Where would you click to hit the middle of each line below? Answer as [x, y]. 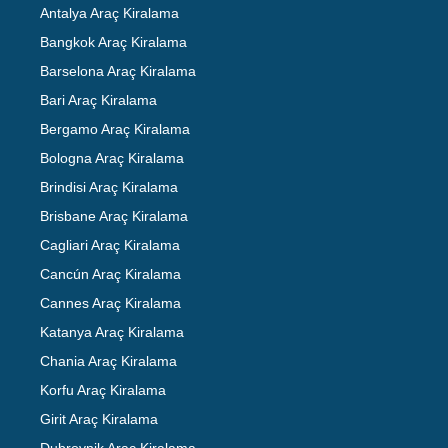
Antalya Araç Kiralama [109, 12]
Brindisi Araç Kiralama [109, 186]
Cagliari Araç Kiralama [110, 244]
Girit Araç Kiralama [99, 418]
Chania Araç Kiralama [108, 360]
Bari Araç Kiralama [98, 99]
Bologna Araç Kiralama [112, 157]
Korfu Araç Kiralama [103, 389]
